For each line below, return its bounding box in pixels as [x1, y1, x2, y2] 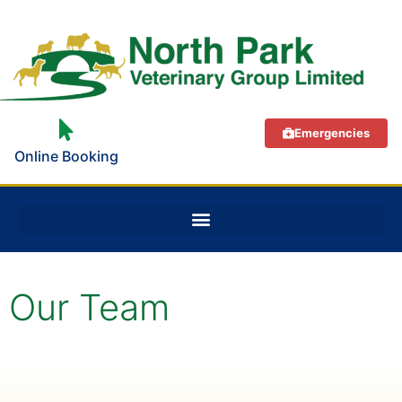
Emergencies [294, 125, 370, 140]
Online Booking [14, 146, 118, 165]
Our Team [9, 284, 170, 329]
